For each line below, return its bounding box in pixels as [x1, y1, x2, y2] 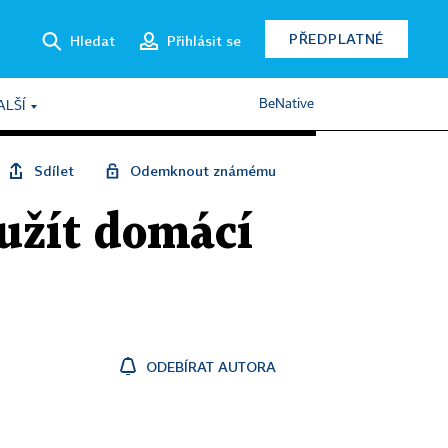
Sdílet [34, 162, 74, 179]
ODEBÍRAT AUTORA [146, 358, 276, 375]
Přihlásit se [167, 31, 241, 49]
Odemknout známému [130, 162, 276, 179]
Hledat [70, 31, 115, 49]
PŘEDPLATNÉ [289, 30, 384, 47]
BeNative [259, 97, 314, 111]
